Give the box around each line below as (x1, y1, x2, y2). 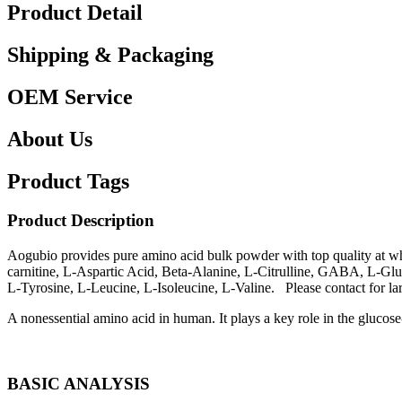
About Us (7, 127, 92, 151)
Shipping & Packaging (7, 42, 214, 66)
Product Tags (7, 169, 129, 193)
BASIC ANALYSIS (7, 373, 150, 393)
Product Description (7, 211, 154, 231)
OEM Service (7, 84, 133, 109)
